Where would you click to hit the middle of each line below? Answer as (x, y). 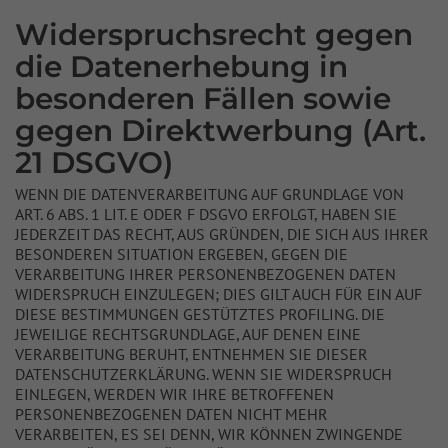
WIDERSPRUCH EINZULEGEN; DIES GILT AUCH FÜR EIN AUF (218, 294)
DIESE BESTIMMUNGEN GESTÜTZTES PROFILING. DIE (200, 314)
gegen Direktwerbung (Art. (220, 130)
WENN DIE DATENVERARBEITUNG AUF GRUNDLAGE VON (209, 194)
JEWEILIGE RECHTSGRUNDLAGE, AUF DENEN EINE (188, 334)
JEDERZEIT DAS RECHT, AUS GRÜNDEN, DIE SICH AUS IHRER (222, 234)
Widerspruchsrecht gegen (214, 34)
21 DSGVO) (94, 162)
